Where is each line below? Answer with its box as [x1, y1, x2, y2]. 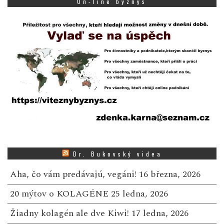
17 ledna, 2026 [131, 206, 188, 220]
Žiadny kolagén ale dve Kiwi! [10, 206, 129, 220]
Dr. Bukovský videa [72, 149, 162, 158]
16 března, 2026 [139, 167, 200, 181]
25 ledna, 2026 [111, 186, 168, 200]
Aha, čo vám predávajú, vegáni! [10, 167, 136, 181]
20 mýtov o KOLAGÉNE [10, 186, 108, 200]
